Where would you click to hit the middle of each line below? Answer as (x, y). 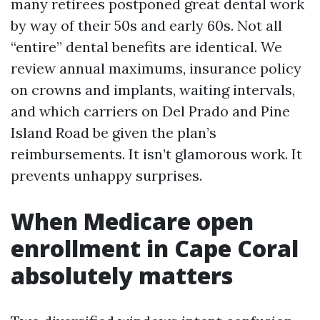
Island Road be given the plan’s (114, 132)
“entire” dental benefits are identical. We (146, 47)
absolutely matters (122, 275)
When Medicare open (132, 221)
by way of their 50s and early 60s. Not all (146, 25)
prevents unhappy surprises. (106, 175)
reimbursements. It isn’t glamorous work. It (156, 154)
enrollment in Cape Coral (155, 248)
